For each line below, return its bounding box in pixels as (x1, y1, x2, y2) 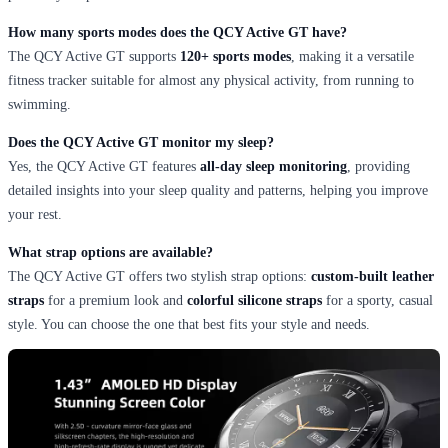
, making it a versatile (291, 48, 414, 64)
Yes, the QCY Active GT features (8, 158, 200, 174)
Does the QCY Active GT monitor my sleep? (8, 134, 274, 150)
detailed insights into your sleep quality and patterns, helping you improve (8, 182, 428, 198)
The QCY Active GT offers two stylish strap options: (8, 268, 311, 284)
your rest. (8, 206, 62, 222)
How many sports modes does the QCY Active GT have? (8, 24, 347, 40)
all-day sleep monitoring (200, 158, 347, 174)
